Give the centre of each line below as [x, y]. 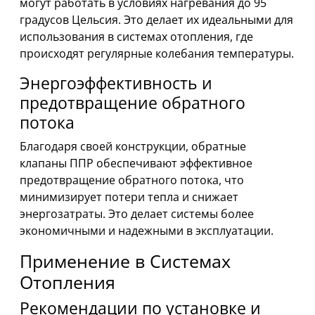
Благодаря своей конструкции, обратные [133, 147]
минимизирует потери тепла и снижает [129, 197]
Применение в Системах [125, 261]
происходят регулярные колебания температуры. [157, 54]
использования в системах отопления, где [136, 37]
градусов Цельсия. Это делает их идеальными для [156, 20]
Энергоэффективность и [116, 83]
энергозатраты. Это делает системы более [137, 214]
